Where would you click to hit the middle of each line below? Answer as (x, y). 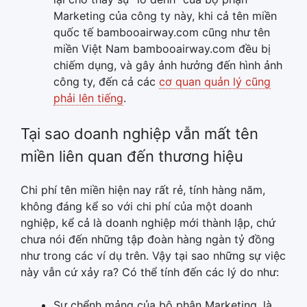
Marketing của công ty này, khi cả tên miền (165, 16)
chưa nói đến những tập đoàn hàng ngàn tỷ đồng (148, 239)
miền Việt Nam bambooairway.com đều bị (162, 49)
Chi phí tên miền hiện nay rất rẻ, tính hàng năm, (143, 190)
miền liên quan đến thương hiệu (132, 156)
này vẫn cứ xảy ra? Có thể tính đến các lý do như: (150, 272)
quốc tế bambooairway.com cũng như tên (162, 32)
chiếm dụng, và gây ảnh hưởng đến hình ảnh (168, 65)
